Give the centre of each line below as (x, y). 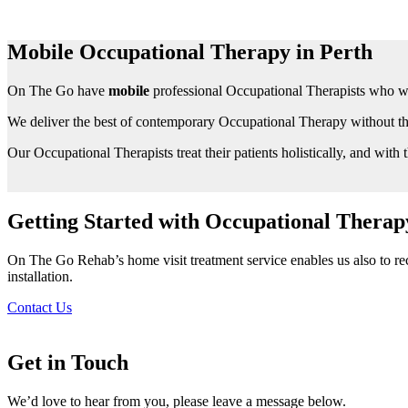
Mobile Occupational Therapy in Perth (190, 51)
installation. (40, 277)
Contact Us (40, 308)
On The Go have (58, 90)
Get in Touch (68, 363)
